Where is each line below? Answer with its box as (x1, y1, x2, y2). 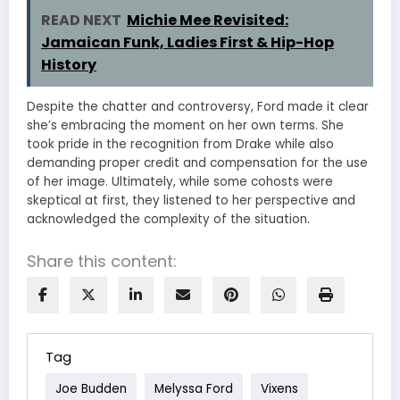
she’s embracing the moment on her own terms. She (27, 117, 344, 135)
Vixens (261, 379, 298, 397)
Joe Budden (55, 379, 127, 397)
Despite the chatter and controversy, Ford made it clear (27, 98, 369, 116)
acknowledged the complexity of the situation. (27, 211, 310, 229)
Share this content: (27, 249, 177, 272)
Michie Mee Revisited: (127, 10, 288, 31)
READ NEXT (41, 10, 121, 31)
